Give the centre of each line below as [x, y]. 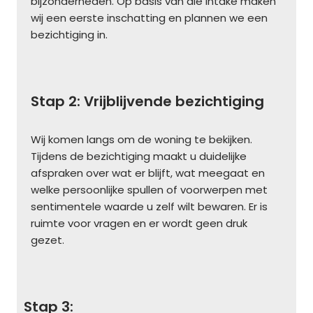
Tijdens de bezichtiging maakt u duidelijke [139, 156]
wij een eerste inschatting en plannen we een [149, 17]
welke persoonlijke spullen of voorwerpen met [149, 189]
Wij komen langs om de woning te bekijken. [141, 139]
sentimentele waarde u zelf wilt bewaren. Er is [149, 206]
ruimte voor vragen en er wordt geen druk [139, 223]
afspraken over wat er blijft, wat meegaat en [148, 173]
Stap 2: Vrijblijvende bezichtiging [147, 101]
